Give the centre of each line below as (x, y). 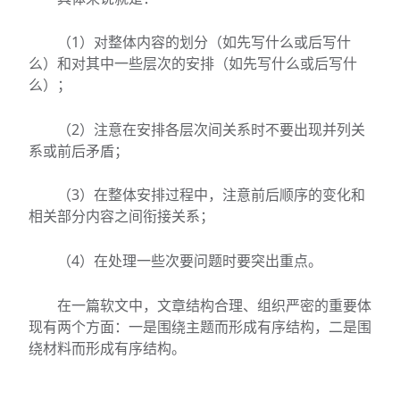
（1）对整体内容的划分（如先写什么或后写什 (204, 42)
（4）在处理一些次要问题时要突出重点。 (190, 260)
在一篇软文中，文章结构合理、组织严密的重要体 (214, 305)
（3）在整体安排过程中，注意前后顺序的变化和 (211, 195)
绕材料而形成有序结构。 (107, 348)
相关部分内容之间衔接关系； (121, 217)
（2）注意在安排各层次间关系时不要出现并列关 (211, 129)
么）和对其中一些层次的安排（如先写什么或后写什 (193, 64)
